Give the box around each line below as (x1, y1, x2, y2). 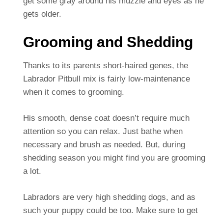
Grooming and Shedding (23, 34, 193, 51)
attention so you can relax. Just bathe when (23, 127, 183, 137)
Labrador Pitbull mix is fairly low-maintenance (23, 74, 190, 84)
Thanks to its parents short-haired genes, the (23, 61, 188, 71)
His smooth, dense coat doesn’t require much (23, 113, 190, 123)
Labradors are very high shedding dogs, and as (23, 192, 195, 202)
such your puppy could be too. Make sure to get (23, 206, 198, 216)
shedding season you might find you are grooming (23, 153, 205, 163)
